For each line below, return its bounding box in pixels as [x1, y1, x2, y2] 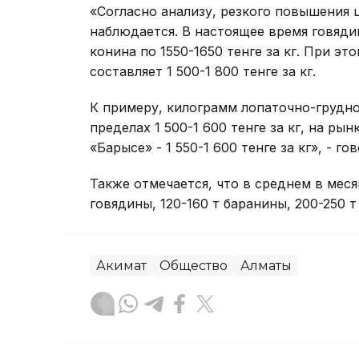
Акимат [96, 258, 147, 274]
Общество [159, 258, 228, 274]
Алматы [240, 258, 292, 274]
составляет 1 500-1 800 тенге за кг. [90, 63, 316, 80]
